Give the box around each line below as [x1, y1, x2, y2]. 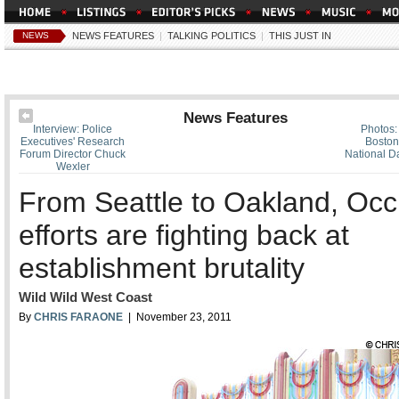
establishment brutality [19, 252, 305, 284]
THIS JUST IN [269, 30, 331, 41]
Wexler [55, 160, 90, 173]
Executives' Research [20, 135, 126, 148]
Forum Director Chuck [20, 148, 126, 160]
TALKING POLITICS [167, 30, 256, 41]
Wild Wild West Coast [19, 289, 152, 305]
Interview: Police [33, 123, 113, 135]
